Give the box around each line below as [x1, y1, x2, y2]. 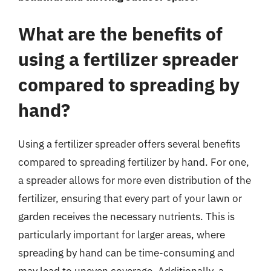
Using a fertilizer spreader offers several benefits [18, 137, 240, 151]
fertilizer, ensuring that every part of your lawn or [18, 192, 242, 205]
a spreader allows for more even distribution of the [18, 174, 251, 187]
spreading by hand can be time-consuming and [18, 246, 235, 260]
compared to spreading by [18, 73, 240, 96]
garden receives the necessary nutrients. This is [18, 210, 235, 223]
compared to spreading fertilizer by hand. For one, [18, 155, 249, 169]
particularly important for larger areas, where [18, 228, 225, 241]
